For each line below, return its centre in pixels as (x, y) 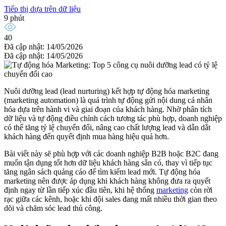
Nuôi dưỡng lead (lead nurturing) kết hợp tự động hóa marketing (107, 91)
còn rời (200, 190)
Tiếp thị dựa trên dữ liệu (42, 9)
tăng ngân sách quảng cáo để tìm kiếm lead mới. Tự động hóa (102, 172)
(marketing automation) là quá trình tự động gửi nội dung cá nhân (108, 100)
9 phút (14, 18)
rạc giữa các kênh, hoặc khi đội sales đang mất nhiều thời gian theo (110, 199)
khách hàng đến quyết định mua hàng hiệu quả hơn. (87, 137)
